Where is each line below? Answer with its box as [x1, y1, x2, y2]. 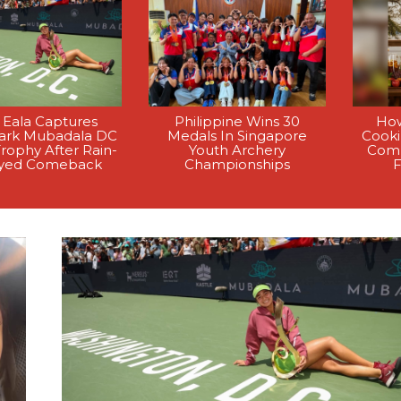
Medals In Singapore [167, 126, 307, 144]
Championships [184, 155, 290, 173]
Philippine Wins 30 [175, 112, 300, 130]
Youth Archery [189, 141, 286, 158]
